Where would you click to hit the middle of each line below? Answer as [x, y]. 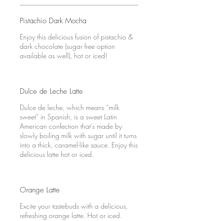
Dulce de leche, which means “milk [70, 107]
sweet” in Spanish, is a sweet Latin [68, 117]
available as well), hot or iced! [63, 55]
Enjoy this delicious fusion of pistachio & [76, 37]
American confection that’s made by [71, 126]
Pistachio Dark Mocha [53, 21]
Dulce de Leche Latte [51, 91]
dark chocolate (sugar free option [67, 46]
